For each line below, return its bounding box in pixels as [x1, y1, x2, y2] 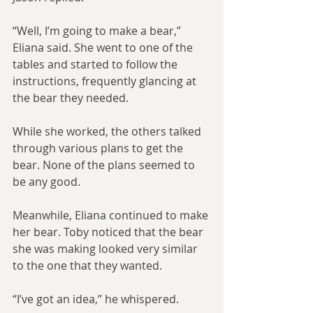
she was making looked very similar [13, 241, 201, 257]
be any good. [13, 174, 80, 190]
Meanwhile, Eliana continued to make [13, 208, 211, 224]
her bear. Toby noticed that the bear [13, 224, 206, 240]
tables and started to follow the [13, 57, 180, 73]
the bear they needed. [13, 90, 129, 106]
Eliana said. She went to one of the [13, 40, 196, 56]
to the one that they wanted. [13, 258, 162, 274]
